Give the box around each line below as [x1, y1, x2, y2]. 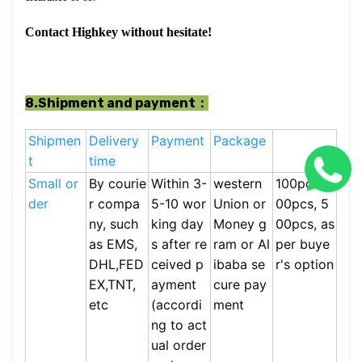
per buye [276, 236, 330, 252]
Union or [213, 196, 266, 212]
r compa [89, 196, 140, 212]
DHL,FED [89, 256, 144, 272]
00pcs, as [276, 216, 335, 232]
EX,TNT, [89, 276, 136, 293]
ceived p [151, 256, 204, 272]
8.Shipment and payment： [25, 95, 208, 111]
